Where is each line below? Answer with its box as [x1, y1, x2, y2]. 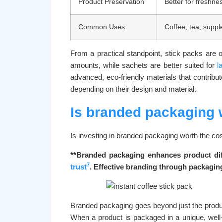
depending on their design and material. [70, 85, 196, 93]
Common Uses [78, 23, 125, 31]
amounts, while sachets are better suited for [70, 61, 217, 69]
